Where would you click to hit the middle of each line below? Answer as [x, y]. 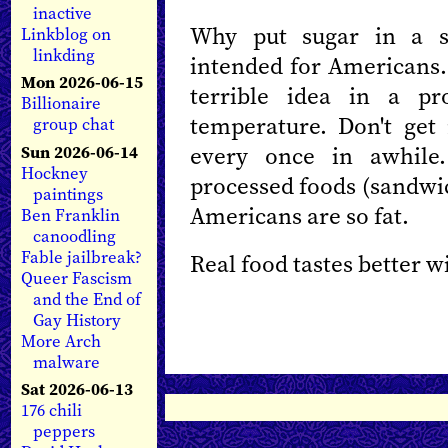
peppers [64, 431]
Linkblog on [66, 35]
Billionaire [61, 104]
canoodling [75, 236]
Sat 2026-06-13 [77, 389]
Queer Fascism [76, 278]
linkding [64, 56]
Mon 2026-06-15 [82, 83]
